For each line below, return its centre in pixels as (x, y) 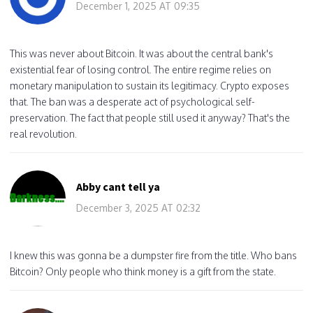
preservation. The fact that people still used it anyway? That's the (150, 117)
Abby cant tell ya (118, 186)
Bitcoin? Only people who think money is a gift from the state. (143, 271)
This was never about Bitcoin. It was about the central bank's (141, 53)
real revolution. (43, 133)
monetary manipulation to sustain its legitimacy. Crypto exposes (150, 85)
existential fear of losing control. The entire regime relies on (140, 69)
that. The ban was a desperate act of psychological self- (132, 101)
